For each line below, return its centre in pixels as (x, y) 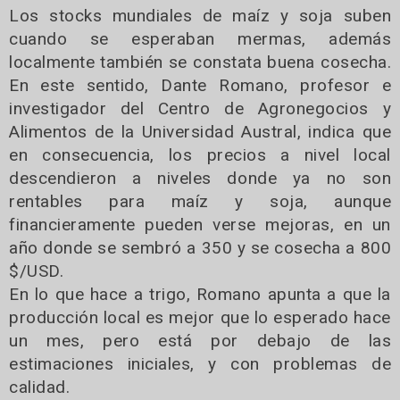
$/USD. (36, 271)
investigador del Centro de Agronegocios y (200, 108)
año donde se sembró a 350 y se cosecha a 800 (200, 247)
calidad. (39, 387)
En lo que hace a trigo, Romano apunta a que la (200, 294)
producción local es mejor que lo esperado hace (200, 317)
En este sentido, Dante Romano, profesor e (200, 85)
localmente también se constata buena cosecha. (200, 62)
